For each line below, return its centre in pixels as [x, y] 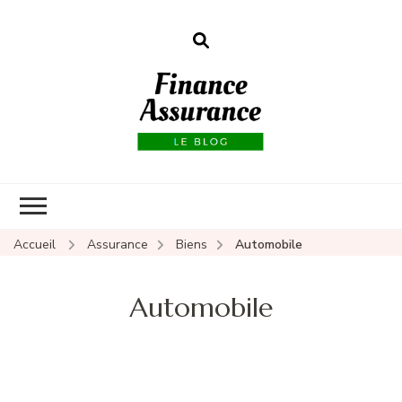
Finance [301, 169]
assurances [301, 196]
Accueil [35, 244]
